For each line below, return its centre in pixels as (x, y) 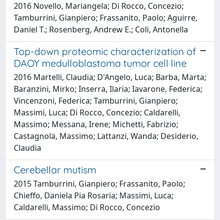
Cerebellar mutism (55, 169)
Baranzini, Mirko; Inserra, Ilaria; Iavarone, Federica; (108, 89)
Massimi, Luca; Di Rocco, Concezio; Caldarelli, (97, 112)
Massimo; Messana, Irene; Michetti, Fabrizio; (96, 124)
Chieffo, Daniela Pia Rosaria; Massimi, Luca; (94, 195)
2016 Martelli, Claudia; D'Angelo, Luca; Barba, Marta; (110, 77)
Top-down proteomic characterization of (105, 51)
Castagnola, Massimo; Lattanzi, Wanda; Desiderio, (106, 136)
